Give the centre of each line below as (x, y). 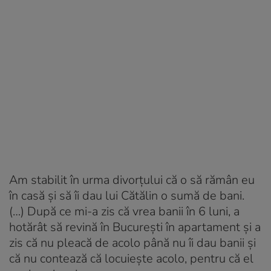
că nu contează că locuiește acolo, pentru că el (131, 259)
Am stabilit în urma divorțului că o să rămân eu (132, 180)
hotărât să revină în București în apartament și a (135, 227)
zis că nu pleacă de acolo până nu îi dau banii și (132, 243)
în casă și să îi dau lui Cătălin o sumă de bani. (127, 196)
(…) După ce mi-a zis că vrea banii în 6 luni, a (124, 212)
